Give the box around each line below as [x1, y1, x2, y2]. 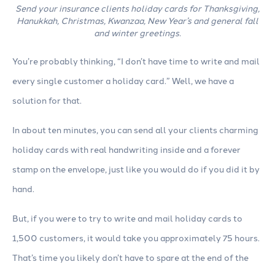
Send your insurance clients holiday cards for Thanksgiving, [15, 2, 260, 15]
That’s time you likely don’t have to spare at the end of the [12, 251, 249, 264]
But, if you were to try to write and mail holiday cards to [12, 212, 242, 225]
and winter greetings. [94, 26, 181, 39]
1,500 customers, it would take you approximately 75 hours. [12, 231, 260, 244]
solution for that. [12, 94, 82, 107]
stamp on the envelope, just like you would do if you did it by [12, 163, 260, 176]
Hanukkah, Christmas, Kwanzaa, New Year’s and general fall [17, 14, 258, 27]
